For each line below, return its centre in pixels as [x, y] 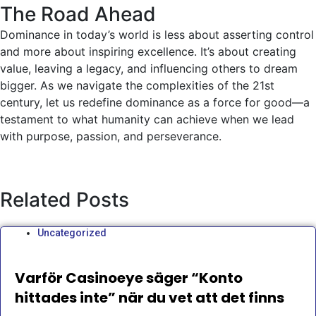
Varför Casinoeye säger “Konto [129, 278]
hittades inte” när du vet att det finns [150, 298]
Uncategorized [72, 233]
